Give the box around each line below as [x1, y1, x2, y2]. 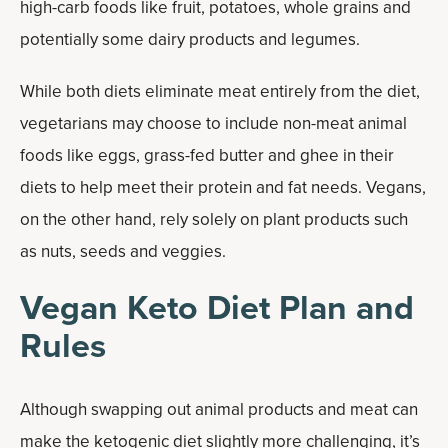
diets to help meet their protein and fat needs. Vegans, [20, 175, 426, 200]
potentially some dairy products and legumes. [20, 27, 360, 52]
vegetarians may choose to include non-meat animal [20, 111, 407, 136]
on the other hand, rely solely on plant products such [20, 207, 408, 232]
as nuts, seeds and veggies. [20, 239, 226, 264]
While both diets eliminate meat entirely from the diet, [20, 79, 420, 104]
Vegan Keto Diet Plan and [20, 282, 414, 332]
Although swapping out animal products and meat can [20, 397, 418, 422]
